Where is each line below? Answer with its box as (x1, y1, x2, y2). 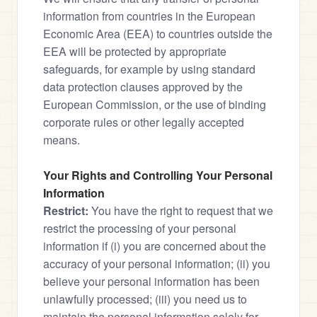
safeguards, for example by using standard (43, 61, 255, 77)
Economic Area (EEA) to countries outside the (43, 25, 272, 42)
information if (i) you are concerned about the (43, 238, 266, 254)
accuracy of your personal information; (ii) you (43, 255, 270, 272)
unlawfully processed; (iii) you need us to (43, 291, 247, 307)
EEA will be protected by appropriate (43, 43, 226, 59)
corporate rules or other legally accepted (43, 114, 244, 130)
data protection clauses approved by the (43, 79, 243, 95)
